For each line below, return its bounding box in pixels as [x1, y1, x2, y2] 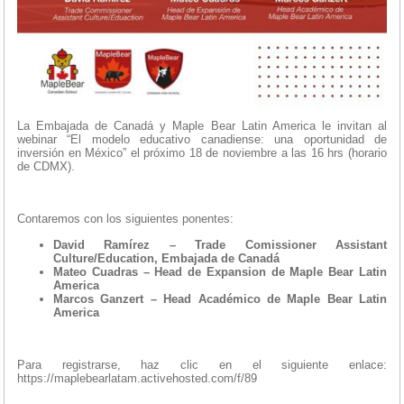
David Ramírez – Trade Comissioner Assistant [53, 238, 387, 252]
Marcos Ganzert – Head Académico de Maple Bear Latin [53, 292, 387, 307]
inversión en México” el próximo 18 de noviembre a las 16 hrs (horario [17, 146, 387, 161]
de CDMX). [17, 160, 75, 174]
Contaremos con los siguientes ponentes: [17, 212, 234, 226]
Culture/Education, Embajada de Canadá [53, 252, 280, 266]
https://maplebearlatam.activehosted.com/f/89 [17, 372, 257, 386]
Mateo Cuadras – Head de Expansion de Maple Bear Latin [53, 265, 387, 280]
